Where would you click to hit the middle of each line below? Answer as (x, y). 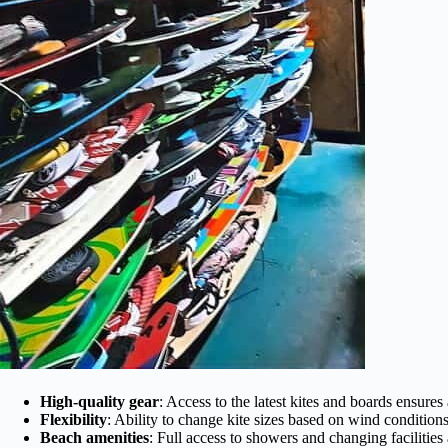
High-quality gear (99, 401)
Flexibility (73, 419)
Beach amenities (94, 437)
